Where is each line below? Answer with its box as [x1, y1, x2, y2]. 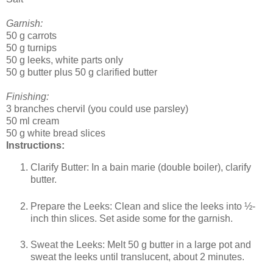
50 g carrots [6, 30, 57, 41]
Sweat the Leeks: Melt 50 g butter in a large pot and [30, 239, 251, 250]
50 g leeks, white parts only [6, 54, 123, 65]
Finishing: [6, 91, 49, 102]
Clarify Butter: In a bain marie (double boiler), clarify [30, 161, 251, 172]
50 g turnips [6, 42, 57, 53]
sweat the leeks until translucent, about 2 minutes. [30, 252, 244, 263]
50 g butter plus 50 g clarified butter [6, 66, 157, 77]
